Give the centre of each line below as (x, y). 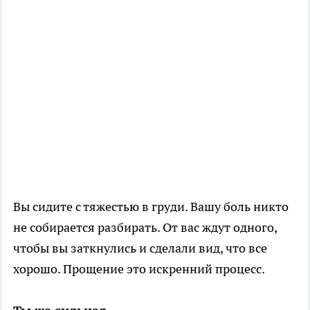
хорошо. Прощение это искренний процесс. (140, 268)
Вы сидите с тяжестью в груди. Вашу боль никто (151, 206)
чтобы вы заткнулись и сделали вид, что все (140, 248)
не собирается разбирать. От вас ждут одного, (145, 227)
